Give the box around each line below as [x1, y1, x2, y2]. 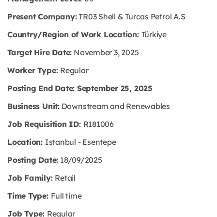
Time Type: [7, 191, 51, 201]
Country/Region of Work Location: [7, 30, 141, 39]
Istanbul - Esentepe [45, 137, 116, 147]
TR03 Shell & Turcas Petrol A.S [77, 12, 186, 21]
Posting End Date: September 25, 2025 [7, 83, 153, 93]
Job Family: [7, 173, 55, 183]
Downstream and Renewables [59, 101, 170, 111]
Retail [55, 173, 76, 183]
